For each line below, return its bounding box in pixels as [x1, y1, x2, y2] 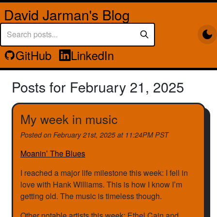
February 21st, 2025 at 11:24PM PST [53, 130, 169, 140]
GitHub [15, 46, 51, 63]
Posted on [20, 130, 53, 140]
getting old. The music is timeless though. [20, 190, 162, 202]
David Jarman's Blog [4, 4, 130, 24]
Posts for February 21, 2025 [12, 77, 184, 97]
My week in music [20, 110, 118, 128]
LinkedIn [71, 46, 114, 63]
